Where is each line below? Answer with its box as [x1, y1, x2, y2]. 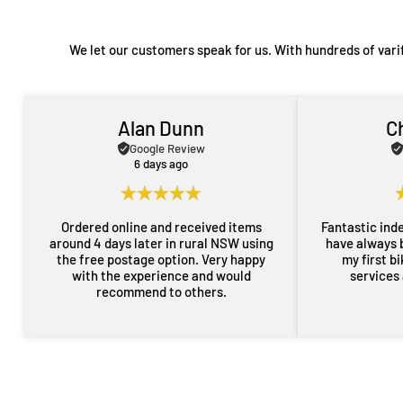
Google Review [129, 140, 205, 156]
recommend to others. [95, 283, 227, 300]
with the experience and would [71, 267, 251, 283]
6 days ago [134, 157, 189, 171]
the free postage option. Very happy [57, 251, 202, 267]
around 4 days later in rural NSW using [49, 235, 273, 251]
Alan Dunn [118, 116, 205, 139]
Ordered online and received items [60, 219, 262, 235]
